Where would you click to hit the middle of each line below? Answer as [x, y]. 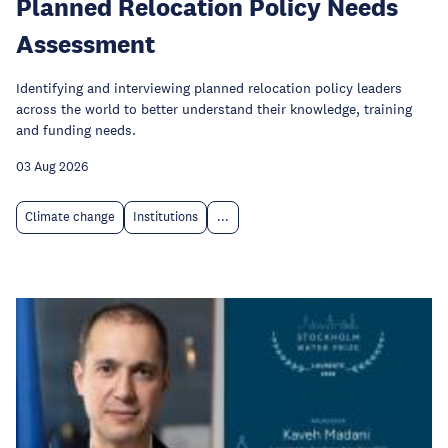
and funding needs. [76, 130]
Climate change [70, 217]
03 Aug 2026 [52, 167]
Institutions [165, 217]
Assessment [85, 43]
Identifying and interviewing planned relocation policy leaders [209, 88]
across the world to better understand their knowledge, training [214, 109]
